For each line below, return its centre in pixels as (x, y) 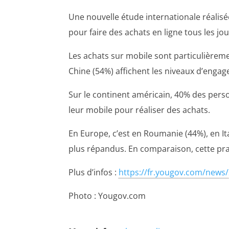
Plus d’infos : (94, 172)
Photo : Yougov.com (107, 196)
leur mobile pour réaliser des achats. (140, 110)
